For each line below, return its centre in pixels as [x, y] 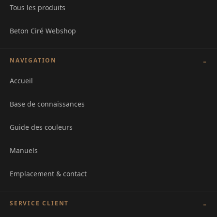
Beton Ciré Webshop [43, 31]
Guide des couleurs [41, 127]
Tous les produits [38, 8]
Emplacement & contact [48, 174]
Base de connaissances [47, 104]
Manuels [24, 151]
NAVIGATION [33, 61]
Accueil [21, 81]
